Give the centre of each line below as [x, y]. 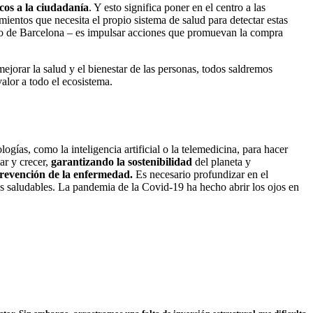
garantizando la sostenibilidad [122, 161]
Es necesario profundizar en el [201, 174]
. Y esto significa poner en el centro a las [177, 8]
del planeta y [221, 161]
